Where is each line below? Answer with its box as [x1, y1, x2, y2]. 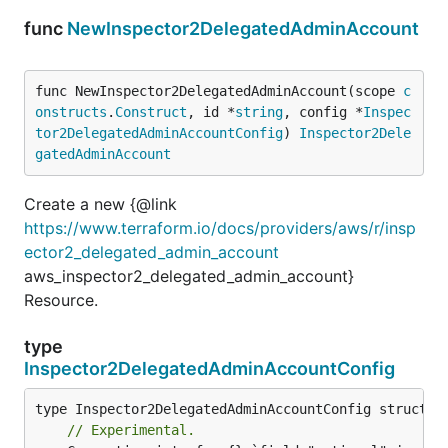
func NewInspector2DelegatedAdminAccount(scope [35, 82, 403, 99]
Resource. [24, 289, 98, 310]
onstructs [35, 103, 107, 120]
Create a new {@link [24, 193, 177, 214]
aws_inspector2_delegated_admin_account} [24, 265, 354, 286]
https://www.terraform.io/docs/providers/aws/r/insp [24, 217, 416, 238]
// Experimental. [67, 421, 195, 438]
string [235, 103, 283, 120]
